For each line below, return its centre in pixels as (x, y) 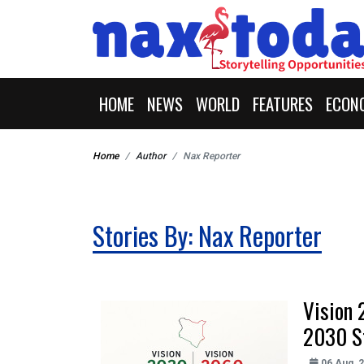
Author (151, 156)
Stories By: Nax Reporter (207, 235)
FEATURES (283, 104)
